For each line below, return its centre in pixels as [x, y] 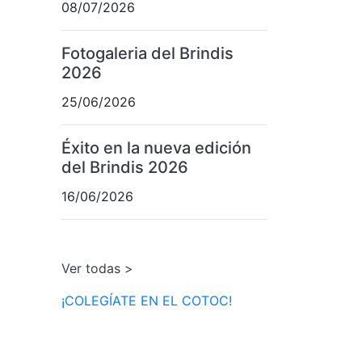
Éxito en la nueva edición [156, 148]
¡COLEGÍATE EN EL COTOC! [147, 301]
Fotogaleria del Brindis [147, 54]
